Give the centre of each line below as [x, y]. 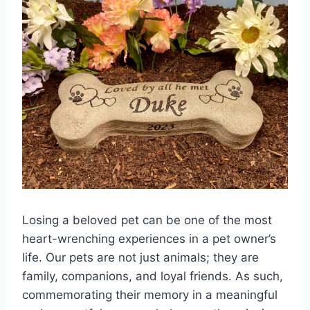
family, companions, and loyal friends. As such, [153, 276]
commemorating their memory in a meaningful [150, 295]
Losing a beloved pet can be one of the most [147, 220]
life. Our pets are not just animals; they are [140, 258]
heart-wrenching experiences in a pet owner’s [149, 239]
